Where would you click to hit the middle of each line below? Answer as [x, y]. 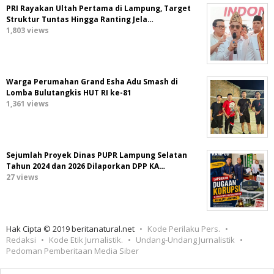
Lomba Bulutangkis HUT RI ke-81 [69, 93]
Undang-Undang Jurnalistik [185, 240]
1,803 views [28, 31]
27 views [22, 177]
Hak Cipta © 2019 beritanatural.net [70, 229]
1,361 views [28, 104]
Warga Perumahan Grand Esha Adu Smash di [92, 82]
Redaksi [21, 240]
